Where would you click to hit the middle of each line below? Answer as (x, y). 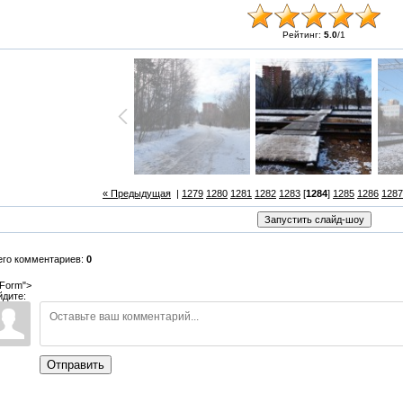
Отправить (76, 365)
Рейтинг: (303, 35)
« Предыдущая (137, 193)
